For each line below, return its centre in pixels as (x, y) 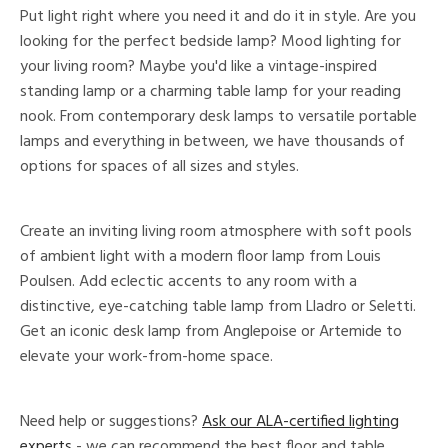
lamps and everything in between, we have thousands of (212, 142)
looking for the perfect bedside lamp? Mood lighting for (210, 42)
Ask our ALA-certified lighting (300, 422)
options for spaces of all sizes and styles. (159, 167)
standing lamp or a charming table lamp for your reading (210, 92)
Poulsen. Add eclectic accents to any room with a (188, 282)
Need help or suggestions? (111, 422)
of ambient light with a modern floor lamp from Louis (200, 257)
